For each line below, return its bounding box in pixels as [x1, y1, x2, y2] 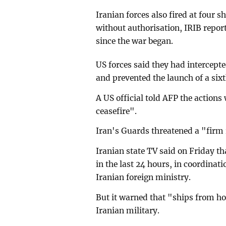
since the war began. [96, 36, 174, 46]
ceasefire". [96, 106, 137, 116]
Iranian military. [96, 206, 160, 216]
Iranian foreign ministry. [96, 173, 191, 183]
